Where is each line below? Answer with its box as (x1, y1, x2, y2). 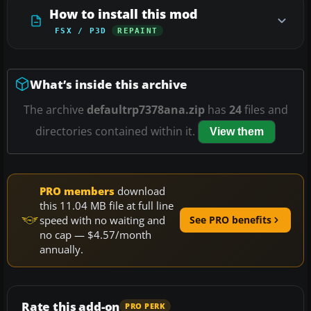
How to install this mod (49, 5, 198, 22)
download (115, 183, 165, 198)
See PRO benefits (190, 213, 271, 227)
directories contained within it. (35, 123, 198, 139)
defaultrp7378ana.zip (86, 101, 205, 117)
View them (210, 125, 264, 137)
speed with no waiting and (40, 212, 165, 227)
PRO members (40, 183, 115, 198)
